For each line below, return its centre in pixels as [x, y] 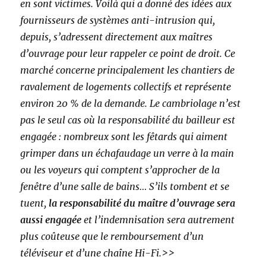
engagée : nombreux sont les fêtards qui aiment [124, 137]
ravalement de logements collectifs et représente [126, 87]
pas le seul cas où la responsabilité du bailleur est [128, 120]
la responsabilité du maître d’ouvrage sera [142, 203]
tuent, [35, 203]
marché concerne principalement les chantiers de [128, 70]
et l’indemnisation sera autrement [158, 220]
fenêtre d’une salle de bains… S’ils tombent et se [125, 187]
